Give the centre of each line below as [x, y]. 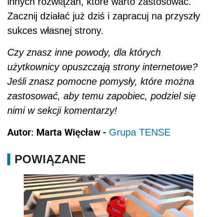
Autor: [21, 132]
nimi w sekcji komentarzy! [62, 110]
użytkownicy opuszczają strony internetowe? [102, 67]
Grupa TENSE [140, 132]
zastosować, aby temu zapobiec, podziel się [101, 96]
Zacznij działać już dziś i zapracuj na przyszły [104, 16]
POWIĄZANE [50, 159]
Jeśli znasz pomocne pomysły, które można [101, 81]
